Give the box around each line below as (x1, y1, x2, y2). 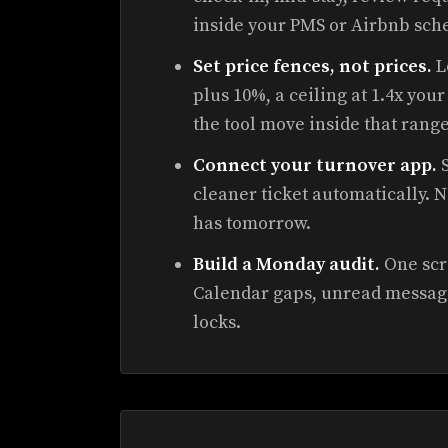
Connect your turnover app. (193, 154, 437, 177)
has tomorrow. (193, 212, 311, 235)
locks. (193, 311, 241, 334)
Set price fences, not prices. (193, 55, 432, 78)
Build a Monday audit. (193, 253, 380, 276)
